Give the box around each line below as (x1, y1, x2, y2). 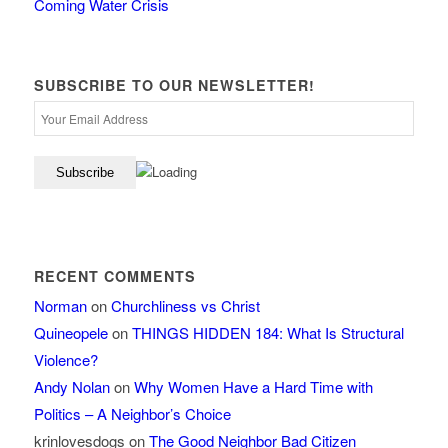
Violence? (33, 349, 98, 371)
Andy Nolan (33, 376, 110, 398)
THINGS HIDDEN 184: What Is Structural (131, 322, 404, 344)
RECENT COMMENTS (33, 266, 196, 287)
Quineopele (33, 322, 108, 344)
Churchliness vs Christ (110, 295, 260, 317)
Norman (33, 295, 87, 317)
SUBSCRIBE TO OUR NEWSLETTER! (33, 75, 315, 96)
